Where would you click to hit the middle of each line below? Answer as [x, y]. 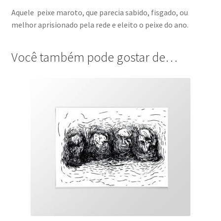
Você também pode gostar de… [94, 57]
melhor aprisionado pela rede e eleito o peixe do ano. [100, 24]
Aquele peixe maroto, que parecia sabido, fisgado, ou [99, 12]
